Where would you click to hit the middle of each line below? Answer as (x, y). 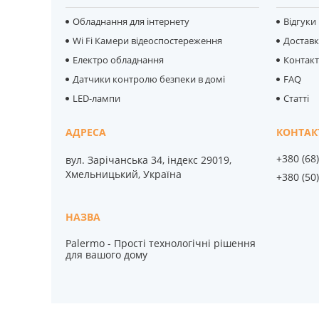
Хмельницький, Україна (124, 174)
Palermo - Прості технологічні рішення (161, 243)
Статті (297, 98)
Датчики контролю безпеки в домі (149, 79)
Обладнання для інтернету (131, 21)
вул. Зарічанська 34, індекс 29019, (149, 159)
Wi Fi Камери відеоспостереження (148, 40)
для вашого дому (107, 254)
